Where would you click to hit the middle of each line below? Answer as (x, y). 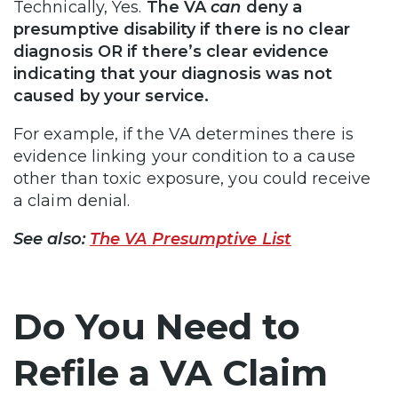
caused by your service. (111, 96)
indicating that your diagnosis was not (173, 73)
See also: (52, 239)
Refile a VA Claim (171, 372)
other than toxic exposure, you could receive (192, 178)
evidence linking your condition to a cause (184, 156)
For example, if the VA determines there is (183, 134)
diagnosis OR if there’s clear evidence (171, 51)
